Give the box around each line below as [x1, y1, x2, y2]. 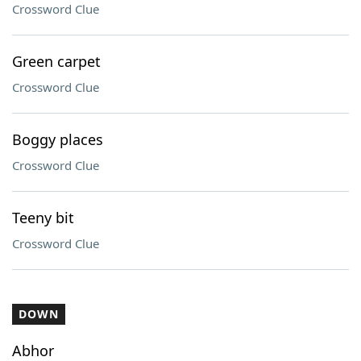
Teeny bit [12, 208, 74, 227]
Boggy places [12, 130, 103, 149]
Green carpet [12, 52, 101, 71]
